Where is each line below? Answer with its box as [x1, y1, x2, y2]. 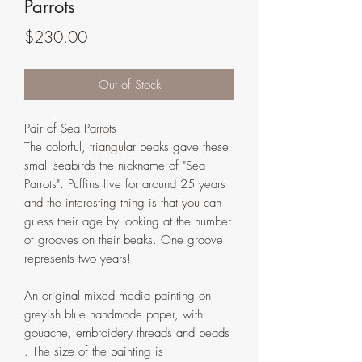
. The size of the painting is [24, 343, 163, 360]
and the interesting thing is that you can [24, 195, 221, 212]
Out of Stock [98, 77, 161, 94]
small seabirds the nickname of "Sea [24, 158, 205, 175]
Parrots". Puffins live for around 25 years [24, 176, 225, 193]
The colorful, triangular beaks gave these [24, 139, 229, 156]
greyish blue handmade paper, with [24, 306, 203, 323]
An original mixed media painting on [24, 288, 211, 305]
